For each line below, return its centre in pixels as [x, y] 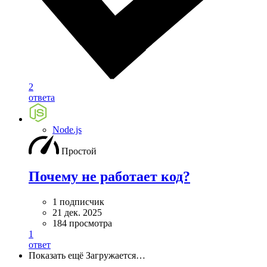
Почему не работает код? [109, 177]
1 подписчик [78, 202]
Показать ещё [56, 256]
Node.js [67, 130]
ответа [42, 98]
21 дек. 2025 [77, 213]
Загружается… [116, 256]
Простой [79, 151]
